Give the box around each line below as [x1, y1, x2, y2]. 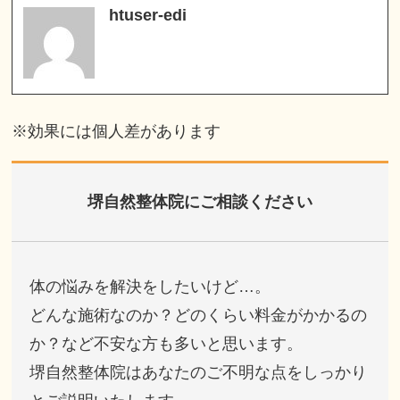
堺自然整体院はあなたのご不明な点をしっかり [29, 363, 368, 382]
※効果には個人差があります [12, 122, 221, 141]
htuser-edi [109, 6, 187, 25]
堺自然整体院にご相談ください [87, 193, 312, 212]
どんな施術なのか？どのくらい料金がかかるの [29, 306, 368, 325]
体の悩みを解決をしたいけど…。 [29, 278, 271, 296]
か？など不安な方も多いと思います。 [29, 335, 304, 354]
